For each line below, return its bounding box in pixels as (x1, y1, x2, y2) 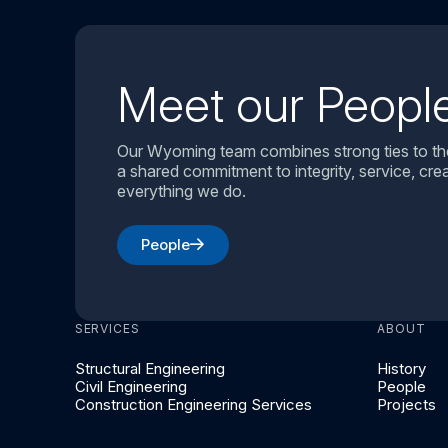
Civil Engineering (74, 377, 187, 397)
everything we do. (117, 181, 247, 202)
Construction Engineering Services (74, 395, 312, 415)
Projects (377, 395, 437, 415)
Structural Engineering (74, 359, 225, 379)
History (377, 359, 427, 379)
